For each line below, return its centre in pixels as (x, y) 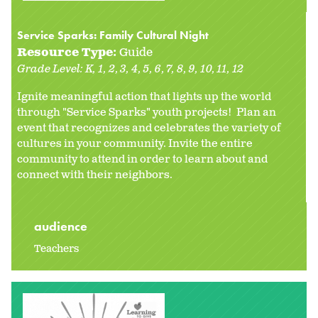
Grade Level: (51, 70)
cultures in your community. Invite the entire (135, 144)
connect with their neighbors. (95, 175)
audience (62, 226)
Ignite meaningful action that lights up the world (144, 97)
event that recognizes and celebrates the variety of (149, 128)
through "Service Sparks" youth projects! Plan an (147, 113)
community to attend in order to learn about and (142, 160)
